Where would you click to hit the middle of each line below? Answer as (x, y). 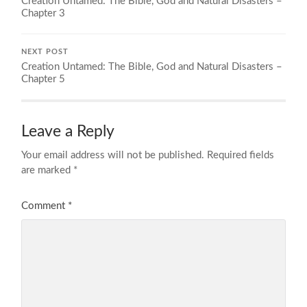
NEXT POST (45, 52)
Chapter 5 (44, 79)
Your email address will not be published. (113, 155)
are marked (48, 170)
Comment (45, 206)
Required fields (241, 155)
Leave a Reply (68, 131)
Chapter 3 (44, 13)
